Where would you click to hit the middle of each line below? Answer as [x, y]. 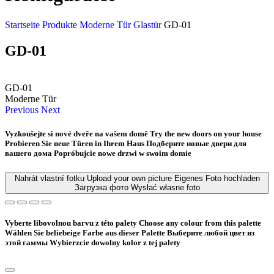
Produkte [61, 24]
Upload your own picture [129, 179]
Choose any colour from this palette [200, 223]
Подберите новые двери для [196, 143]
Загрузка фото [101, 188]
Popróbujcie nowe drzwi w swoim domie [123, 153]
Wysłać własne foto [165, 188]
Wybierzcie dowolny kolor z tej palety [115, 243]
